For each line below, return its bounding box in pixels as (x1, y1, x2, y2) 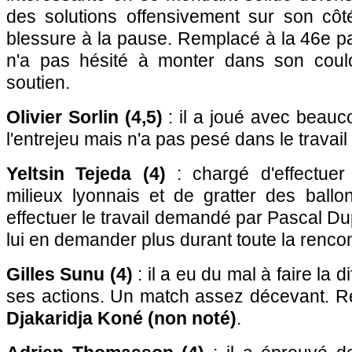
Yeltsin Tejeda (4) (6, 163, 166, 184)
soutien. (6, 72, 70, 93)
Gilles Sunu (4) (6, 264, 133, 284)
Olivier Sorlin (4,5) (6, 107, 163, 127)
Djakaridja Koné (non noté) (6, 308, 236, 328)
